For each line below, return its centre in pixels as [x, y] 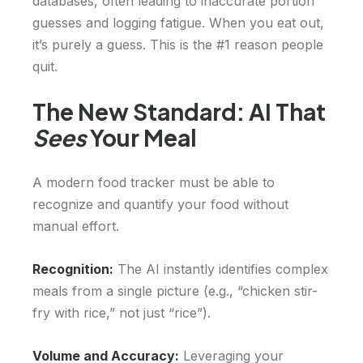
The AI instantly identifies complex [221, 269]
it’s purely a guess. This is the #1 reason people [178, 45]
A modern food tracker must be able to [154, 183]
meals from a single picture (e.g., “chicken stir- [175, 291]
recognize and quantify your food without [160, 205]
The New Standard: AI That [179, 112]
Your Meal [141, 138]
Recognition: [73, 269]
